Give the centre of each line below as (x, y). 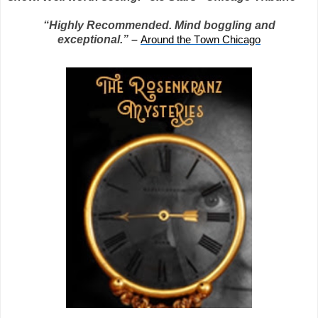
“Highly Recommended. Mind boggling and (159, 25)
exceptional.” (93, 39)
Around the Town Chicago (201, 39)
